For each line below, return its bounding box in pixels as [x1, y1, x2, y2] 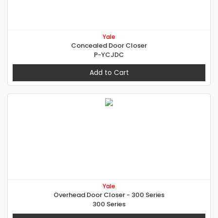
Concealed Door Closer [71, 41, 147, 51]
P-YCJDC [94, 50, 124, 60]
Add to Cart [89, 68, 129, 78]
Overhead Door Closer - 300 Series [54, 190, 164, 200]
